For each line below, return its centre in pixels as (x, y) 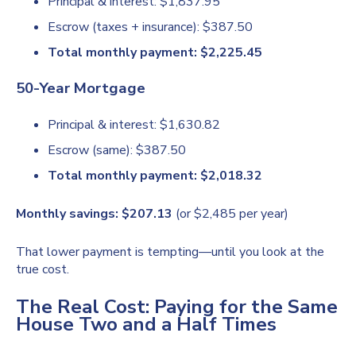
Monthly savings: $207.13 (94, 214)
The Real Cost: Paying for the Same (177, 307)
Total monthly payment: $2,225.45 (155, 52)
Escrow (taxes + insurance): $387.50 (150, 27)
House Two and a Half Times (146, 325)
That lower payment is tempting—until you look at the (170, 252)
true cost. (43, 270)
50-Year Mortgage (81, 89)
